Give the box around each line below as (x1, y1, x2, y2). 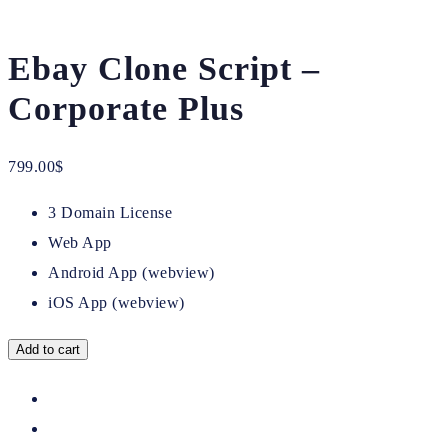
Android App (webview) (48, 263, 215, 281)
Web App (48, 233, 112, 251)
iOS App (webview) (48, 293, 185, 311)
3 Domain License (48, 203, 172, 221)
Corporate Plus (8, 89, 244, 127)
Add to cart (16, 341, 80, 357)
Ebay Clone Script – (8, 49, 320, 87)
